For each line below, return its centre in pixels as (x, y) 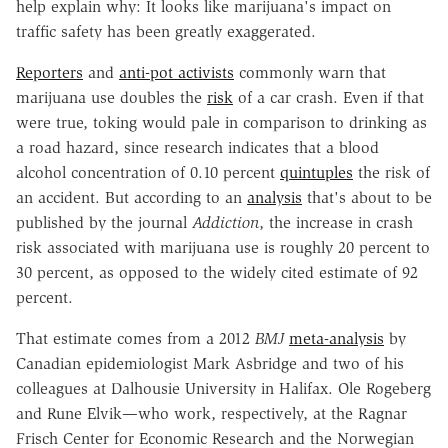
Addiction (225, 222)
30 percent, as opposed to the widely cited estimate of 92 (217, 272)
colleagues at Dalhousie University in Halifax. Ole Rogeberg (223, 388)
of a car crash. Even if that (328, 97)
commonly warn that (310, 72)
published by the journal (104, 222)
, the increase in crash (336, 222)
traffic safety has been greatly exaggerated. (166, 31)
